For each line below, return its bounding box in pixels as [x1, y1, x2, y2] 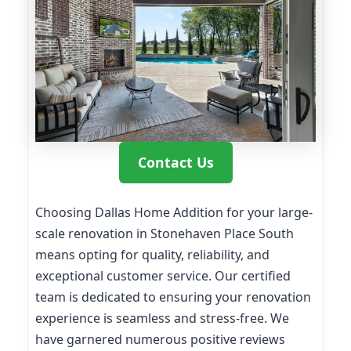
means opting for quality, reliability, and [35, 246, 270, 264]
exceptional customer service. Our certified [35, 267, 291, 285]
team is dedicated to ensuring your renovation [35, 288, 311, 306]
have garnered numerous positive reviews [35, 331, 285, 349]
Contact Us [137, 153, 214, 172]
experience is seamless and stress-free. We [35, 309, 289, 327]
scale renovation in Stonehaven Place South [35, 225, 294, 243]
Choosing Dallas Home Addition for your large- [35, 204, 313, 222]
